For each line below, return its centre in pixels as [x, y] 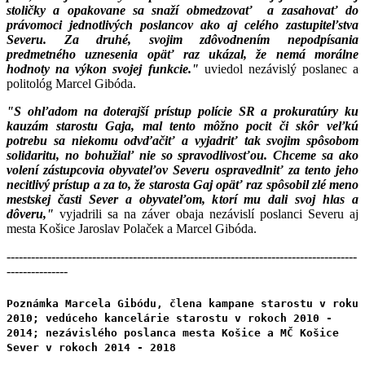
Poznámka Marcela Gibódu [81, 304]
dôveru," [33, 213]
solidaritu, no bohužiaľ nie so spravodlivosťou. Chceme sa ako [182, 155]
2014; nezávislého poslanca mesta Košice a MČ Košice [173, 333]
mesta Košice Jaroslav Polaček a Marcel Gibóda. [133, 228]
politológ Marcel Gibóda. [71, 83]
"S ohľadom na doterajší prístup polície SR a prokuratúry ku [182, 111]
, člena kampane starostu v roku [257, 304]
